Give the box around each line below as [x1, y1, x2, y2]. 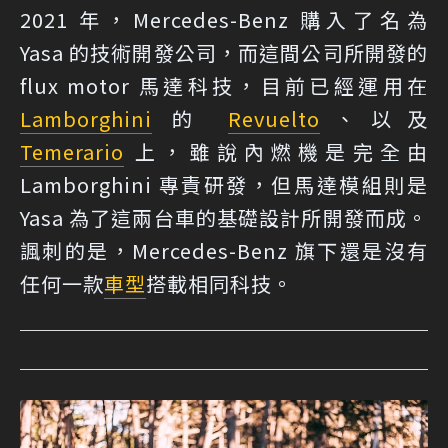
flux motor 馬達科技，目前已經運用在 [20, 71, 428, 101]
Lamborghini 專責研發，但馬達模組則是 [20, 170, 428, 200]
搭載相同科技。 [146, 269, 293, 299]
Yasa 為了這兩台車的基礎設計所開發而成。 [20, 203, 428, 233]
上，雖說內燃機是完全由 [124, 137, 428, 167]
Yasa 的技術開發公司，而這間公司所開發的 [20, 38, 428, 68]
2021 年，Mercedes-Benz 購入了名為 [20, 5, 428, 35]
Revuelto [228, 104, 320, 134]
